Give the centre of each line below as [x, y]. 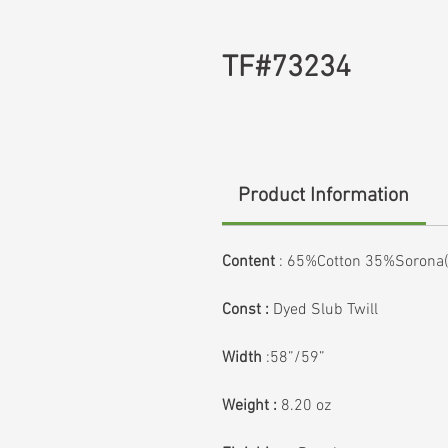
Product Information [324, 196]
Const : [247, 310]
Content [248, 262]
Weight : [249, 406]
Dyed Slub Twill [325, 310]
